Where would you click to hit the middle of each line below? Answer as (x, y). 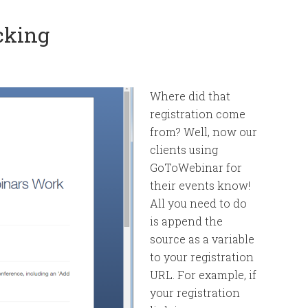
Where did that (190, 96)
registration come (198, 114)
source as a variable (202, 239)
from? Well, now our (203, 132)
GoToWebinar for (196, 167)
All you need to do (198, 203)
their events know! (200, 185)
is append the (186, 221)
